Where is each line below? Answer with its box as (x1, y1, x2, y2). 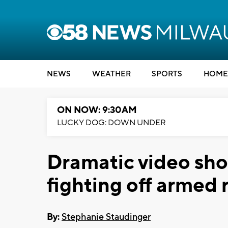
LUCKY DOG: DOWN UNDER (57, 118, 166, 128)
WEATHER (92, 69, 131, 79)
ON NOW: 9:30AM (57, 104, 137, 116)
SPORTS (152, 69, 182, 79)
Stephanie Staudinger (62, 211, 151, 223)
